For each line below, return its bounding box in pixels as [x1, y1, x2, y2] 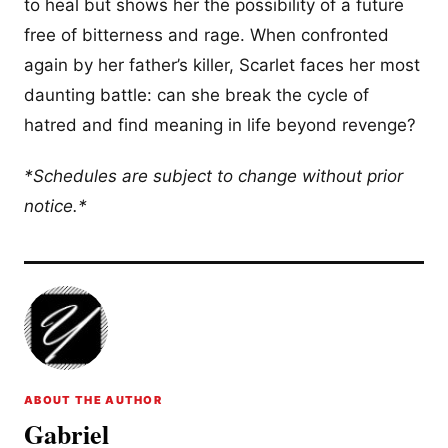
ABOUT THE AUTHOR [24, 393, 163, 408]
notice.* [24, 196, 87, 217]
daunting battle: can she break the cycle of [24, 85, 369, 105]
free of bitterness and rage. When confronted [24, 25, 389, 45]
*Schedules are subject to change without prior [24, 166, 403, 187]
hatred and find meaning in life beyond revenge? [24, 115, 416, 135]
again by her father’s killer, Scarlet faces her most [24, 55, 420, 75]
